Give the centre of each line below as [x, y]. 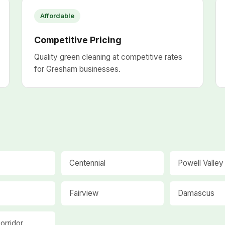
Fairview [84, 193]
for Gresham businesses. [77, 69]
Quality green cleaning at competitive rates [108, 57]
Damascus [196, 193]
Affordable [57, 16]
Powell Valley [201, 163]
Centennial [87, 163]
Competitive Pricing [78, 40]
